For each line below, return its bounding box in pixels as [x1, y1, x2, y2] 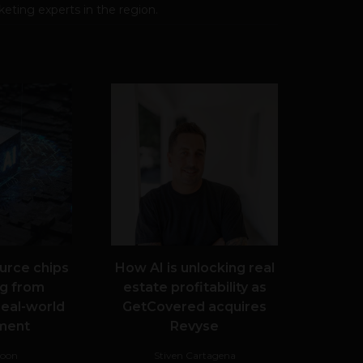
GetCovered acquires [122, 298, 267, 314]
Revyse [170, 318, 219, 334]
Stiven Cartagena [153, 348, 236, 361]
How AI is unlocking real [114, 259, 275, 275]
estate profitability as [122, 279, 267, 295]
